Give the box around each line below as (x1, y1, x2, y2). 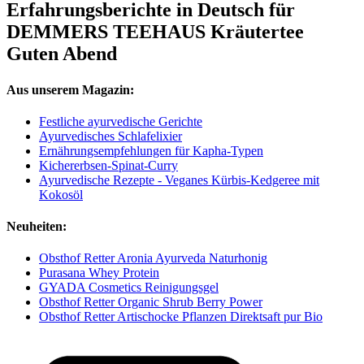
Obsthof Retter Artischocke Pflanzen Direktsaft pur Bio (39, 310, 323, 324)
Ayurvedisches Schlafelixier (39, 128, 182, 143)
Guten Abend (6, 43, 117, 65)
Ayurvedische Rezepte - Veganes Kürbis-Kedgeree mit (39, 172, 319, 187)
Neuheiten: (6, 219, 67, 234)
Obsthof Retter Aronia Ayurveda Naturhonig (39, 251, 267, 266)
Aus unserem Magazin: (6, 82, 134, 97)
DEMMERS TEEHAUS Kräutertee (6, 21, 304, 43)
